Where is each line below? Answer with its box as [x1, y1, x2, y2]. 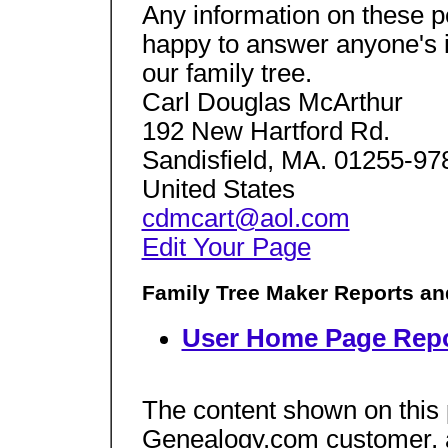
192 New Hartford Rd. [141, 117, 390, 146]
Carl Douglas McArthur [141, 88, 403, 117]
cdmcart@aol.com [141, 204, 350, 233]
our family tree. [141, 59, 312, 88]
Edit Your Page [141, 233, 311, 262]
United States [141, 175, 295, 204]
